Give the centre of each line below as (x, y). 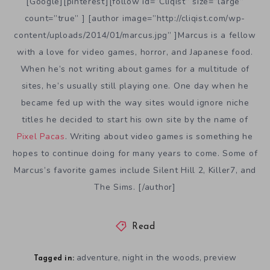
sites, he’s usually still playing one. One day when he (135, 86)
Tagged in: (54, 258)
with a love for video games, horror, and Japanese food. (135, 52)
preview (220, 257)
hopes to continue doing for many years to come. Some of (135, 153)
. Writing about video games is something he (159, 136)
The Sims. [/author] (135, 187)
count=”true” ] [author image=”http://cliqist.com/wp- (135, 18)
